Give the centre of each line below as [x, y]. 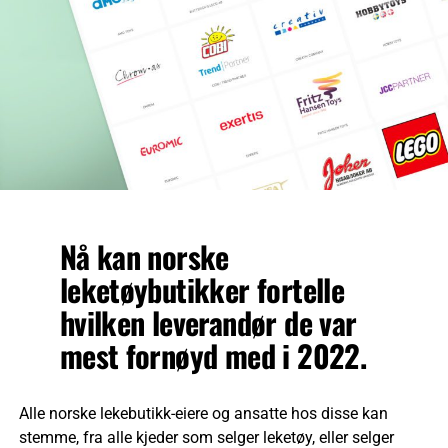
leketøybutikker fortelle [202, 290]
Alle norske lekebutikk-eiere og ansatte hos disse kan [203, 414]
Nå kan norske [144, 257]
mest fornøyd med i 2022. [213, 356]
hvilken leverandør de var [208, 323]
